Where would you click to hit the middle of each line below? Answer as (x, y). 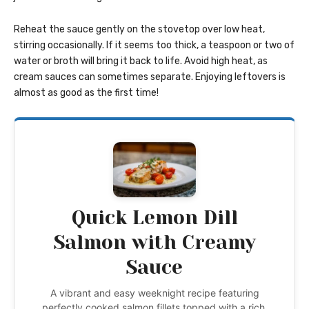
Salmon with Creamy (154, 243)
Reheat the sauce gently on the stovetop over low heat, (139, 30)
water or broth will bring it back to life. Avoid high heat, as (141, 61)
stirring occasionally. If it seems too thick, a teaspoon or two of (154, 46)
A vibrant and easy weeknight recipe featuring (154, 293)
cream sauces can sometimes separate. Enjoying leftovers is (150, 77)
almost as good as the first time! (86, 93)
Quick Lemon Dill (154, 218)
